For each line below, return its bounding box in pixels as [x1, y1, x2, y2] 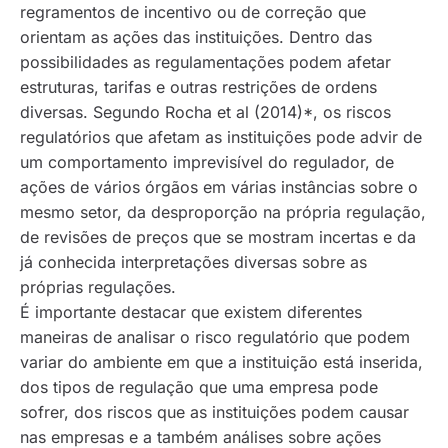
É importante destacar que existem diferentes [20, 302, 362, 322]
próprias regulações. [20, 277, 176, 297]
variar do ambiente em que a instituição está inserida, [20, 352, 423, 372]
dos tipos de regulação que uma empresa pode [20, 377, 378, 397]
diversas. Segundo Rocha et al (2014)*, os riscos [20, 102, 391, 122]
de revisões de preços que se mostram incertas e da [20, 227, 416, 247]
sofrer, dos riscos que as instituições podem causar [20, 402, 409, 422]
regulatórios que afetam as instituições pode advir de [20, 127, 422, 147]
